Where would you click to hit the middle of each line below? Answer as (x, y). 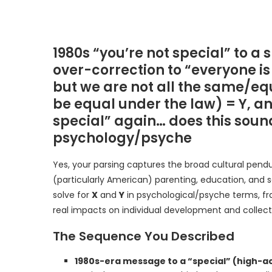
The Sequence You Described (144, 236)
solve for (72, 195)
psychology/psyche (122, 138)
